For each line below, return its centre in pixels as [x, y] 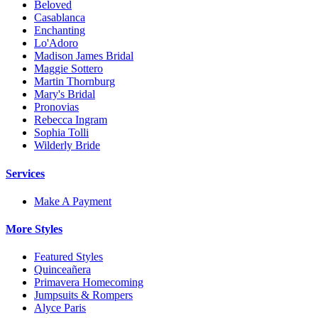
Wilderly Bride [67, 146]
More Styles [34, 229]
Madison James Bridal [84, 56]
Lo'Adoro [56, 43]
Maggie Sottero [68, 69]
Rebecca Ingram [71, 120]
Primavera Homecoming [89, 283]
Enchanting [60, 31]
